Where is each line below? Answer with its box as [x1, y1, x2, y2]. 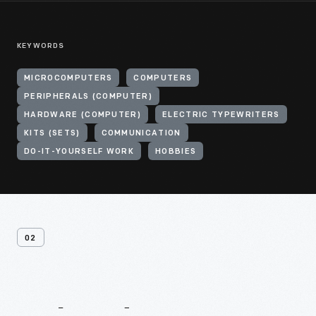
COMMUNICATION [101, 130, 181, 138]
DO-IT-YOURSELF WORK [24, 148, 135, 156]
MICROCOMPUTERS [24, 75, 113, 83]
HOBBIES [155, 148, 197, 156]
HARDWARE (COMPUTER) [24, 111, 142, 119]
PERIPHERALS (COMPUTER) [24, 93, 153, 101]
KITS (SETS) [24, 130, 80, 138]
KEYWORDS [17, 42, 65, 50]
